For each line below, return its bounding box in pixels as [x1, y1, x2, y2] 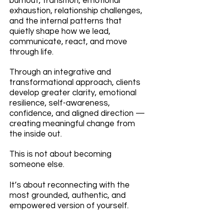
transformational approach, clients [9, 78, 140, 87]
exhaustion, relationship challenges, [9, 6, 142, 15]
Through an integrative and [9, 67, 111, 77]
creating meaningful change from [9, 119, 135, 128]
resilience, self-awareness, [9, 98, 110, 108]
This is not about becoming [9, 149, 111, 159]
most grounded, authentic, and [9, 191, 126, 200]
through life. [9, 47, 54, 56]
